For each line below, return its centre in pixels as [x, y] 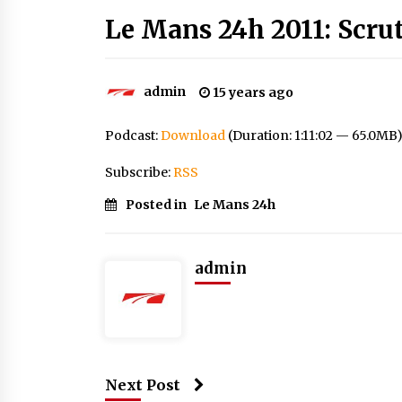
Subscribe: [139, 172]
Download [193, 135]
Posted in [157, 205]
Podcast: [133, 135]
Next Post [143, 385]
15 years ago [252, 92]
